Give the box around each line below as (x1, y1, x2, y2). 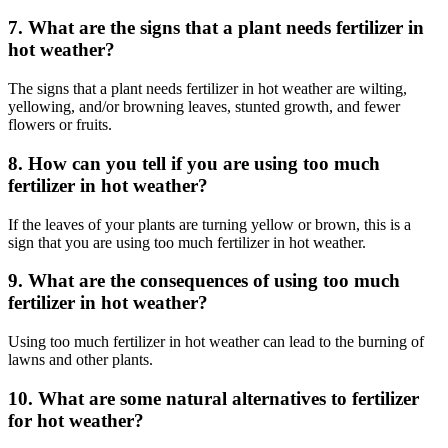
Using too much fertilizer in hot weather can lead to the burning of (8, 333, 424, 351)
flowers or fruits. (8, 116, 112, 134)
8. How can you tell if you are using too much (8, 152, 380, 174)
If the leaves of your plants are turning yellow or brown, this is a (8, 215, 411, 233)
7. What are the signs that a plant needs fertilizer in (8, 17, 424, 39)
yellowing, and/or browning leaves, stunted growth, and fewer (8, 98, 400, 116)
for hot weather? (8, 409, 144, 431)
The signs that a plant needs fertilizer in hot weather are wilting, (8, 80, 407, 98)
